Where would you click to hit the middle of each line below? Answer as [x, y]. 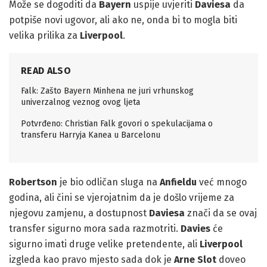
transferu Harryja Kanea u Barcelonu [91, 135]
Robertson [33, 182]
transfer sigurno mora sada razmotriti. [95, 229]
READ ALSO [46, 71]
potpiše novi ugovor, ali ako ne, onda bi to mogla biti [123, 20]
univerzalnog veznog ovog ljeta [80, 103]
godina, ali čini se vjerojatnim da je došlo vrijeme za [122, 198]
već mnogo [222, 182]
